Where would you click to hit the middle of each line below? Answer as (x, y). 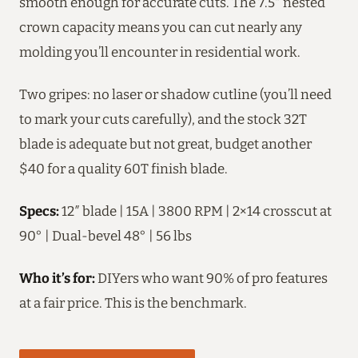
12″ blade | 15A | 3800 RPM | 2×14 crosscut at (195, 211)
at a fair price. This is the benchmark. (133, 302)
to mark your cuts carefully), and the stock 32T (163, 119)
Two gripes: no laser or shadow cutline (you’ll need (175, 94)
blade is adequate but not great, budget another (165, 143)
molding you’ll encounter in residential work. (160, 52)
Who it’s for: (57, 278)
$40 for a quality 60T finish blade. (123, 168)
